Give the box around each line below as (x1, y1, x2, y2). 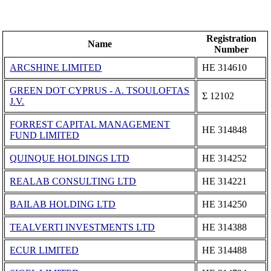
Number (214, 44, 249, 54)
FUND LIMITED (10, 129, 80, 140)
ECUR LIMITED (10, 244, 79, 255)
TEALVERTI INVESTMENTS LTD (10, 221, 155, 232)
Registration (206, 33, 257, 44)
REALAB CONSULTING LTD (10, 175, 137, 186)
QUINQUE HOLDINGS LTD (10, 152, 130, 163)
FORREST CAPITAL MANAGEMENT (10, 119, 171, 129)
